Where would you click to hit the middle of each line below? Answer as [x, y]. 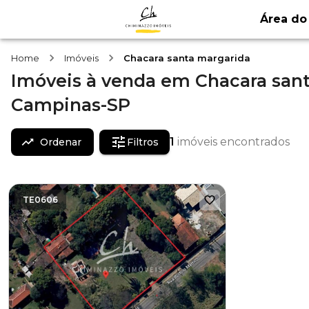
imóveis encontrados [233, 142]
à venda [121, 81]
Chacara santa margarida [187, 58]
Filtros [143, 142]
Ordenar [61, 142]
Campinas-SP [71, 105]
